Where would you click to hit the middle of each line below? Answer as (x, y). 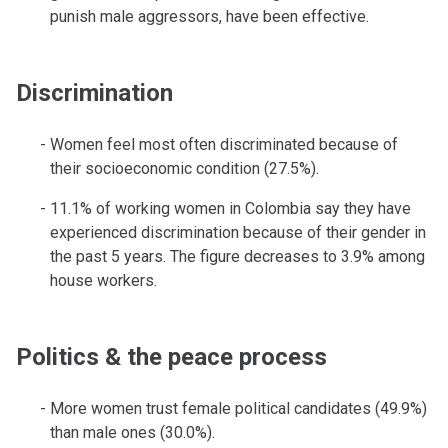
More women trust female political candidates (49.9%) (238, 409)
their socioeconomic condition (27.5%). (184, 169)
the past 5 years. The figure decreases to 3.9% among (237, 257)
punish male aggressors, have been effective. (209, 17)
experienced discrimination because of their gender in (237, 233)
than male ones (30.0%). (132, 433)
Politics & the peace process (171, 357)
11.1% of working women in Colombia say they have (230, 209)
